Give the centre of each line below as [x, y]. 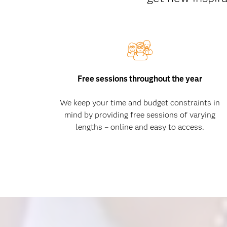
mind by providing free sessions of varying [140, 115]
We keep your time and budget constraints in [140, 103]
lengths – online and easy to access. [140, 127]
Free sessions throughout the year [140, 79]
